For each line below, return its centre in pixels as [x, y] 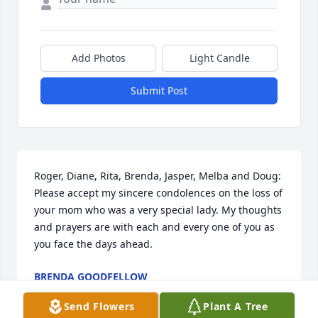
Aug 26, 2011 [65, 291]
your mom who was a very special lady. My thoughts [158, 210]
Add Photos [98, 58]
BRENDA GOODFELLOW [91, 277]
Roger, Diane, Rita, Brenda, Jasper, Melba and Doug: [158, 176]
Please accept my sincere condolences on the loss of [158, 193]
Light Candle [220, 58]
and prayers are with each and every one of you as [154, 227]
